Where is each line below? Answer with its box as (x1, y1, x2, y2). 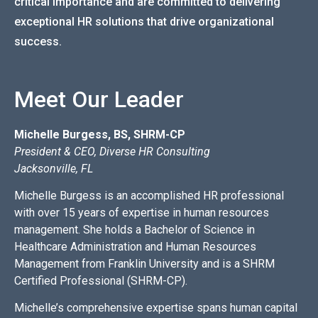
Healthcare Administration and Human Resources (14, 240, 256, 254)
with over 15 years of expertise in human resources (14, 206, 269, 220)
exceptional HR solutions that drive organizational (14, 14, 274, 28)
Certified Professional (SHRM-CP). (14, 274, 187, 288)
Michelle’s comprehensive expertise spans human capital (14, 301, 297, 315)
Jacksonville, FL (14, 161, 93, 175)
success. (14, 34, 62, 48)
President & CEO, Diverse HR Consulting (14, 144, 210, 158)
